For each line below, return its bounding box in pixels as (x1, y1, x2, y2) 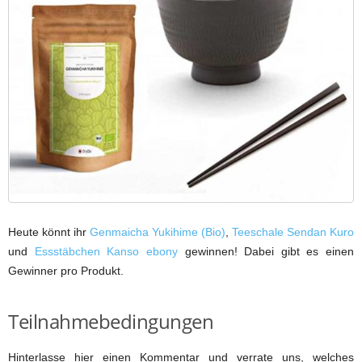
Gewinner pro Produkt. (8, 264, 124, 278)
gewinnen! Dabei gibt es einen (177, 245, 354, 259)
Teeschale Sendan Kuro (232, 225, 354, 239)
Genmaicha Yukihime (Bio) (90, 225, 225, 239)
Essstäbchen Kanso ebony (34, 245, 178, 259)
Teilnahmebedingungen (8, 308, 214, 335)
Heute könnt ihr (8, 225, 90, 239)
